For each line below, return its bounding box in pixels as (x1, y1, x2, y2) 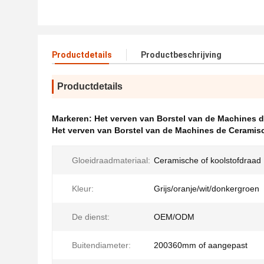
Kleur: (72, 184, 94, 193)
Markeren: (52, 114, 94, 123)
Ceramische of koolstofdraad (154, 156, 261, 165)
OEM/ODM (154, 212, 194, 222)
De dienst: (72, 212, 110, 222)
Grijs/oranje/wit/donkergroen (154, 184, 259, 193)
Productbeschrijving (141, 50, 222, 60)
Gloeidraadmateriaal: (72, 156, 150, 165)
